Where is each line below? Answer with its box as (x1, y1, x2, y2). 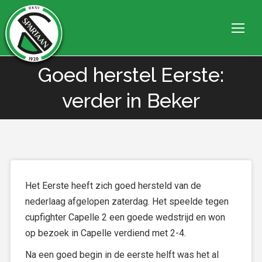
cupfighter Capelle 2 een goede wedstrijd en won (25, 212, 225, 223)
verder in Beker (62, 89, 200, 112)
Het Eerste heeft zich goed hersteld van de (25, 180, 201, 191)
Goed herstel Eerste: (38, 63, 224, 87)
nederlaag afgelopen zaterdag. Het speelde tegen (25, 196, 229, 207)
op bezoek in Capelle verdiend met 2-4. (25, 227, 186, 239)
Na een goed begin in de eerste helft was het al (25, 249, 219, 260)
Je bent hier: (106, 82, 156, 94)
